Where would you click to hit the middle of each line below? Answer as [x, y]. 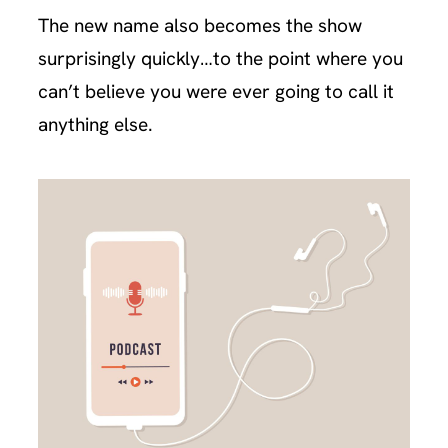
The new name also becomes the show [200, 25]
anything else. [96, 124]
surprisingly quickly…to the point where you [221, 58]
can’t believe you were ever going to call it [216, 91]
